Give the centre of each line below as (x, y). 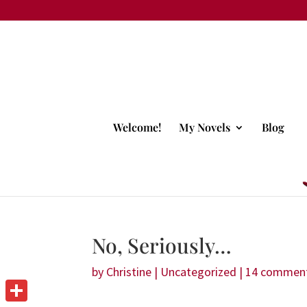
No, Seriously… (162, 245)
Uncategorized (199, 272)
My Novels (205, 127)
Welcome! (137, 127)
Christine (129, 272)
